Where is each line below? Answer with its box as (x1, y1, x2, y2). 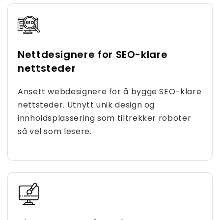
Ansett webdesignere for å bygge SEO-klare (18, 86, 202, 97)
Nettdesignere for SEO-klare (18, 48, 168, 61)
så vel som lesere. (18, 126, 92, 137)
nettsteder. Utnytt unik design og (18, 99, 155, 110)
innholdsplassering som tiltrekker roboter (18, 112, 192, 124)
